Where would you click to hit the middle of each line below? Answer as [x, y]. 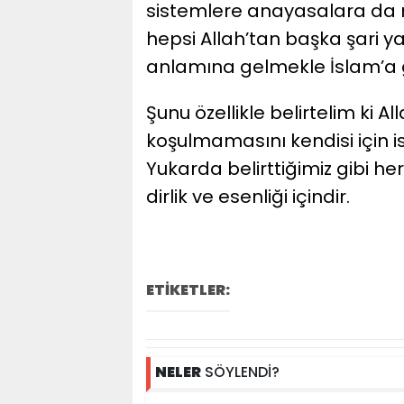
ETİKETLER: [188, 290]
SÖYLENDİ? [240, 372]
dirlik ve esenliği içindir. [248, 197]
